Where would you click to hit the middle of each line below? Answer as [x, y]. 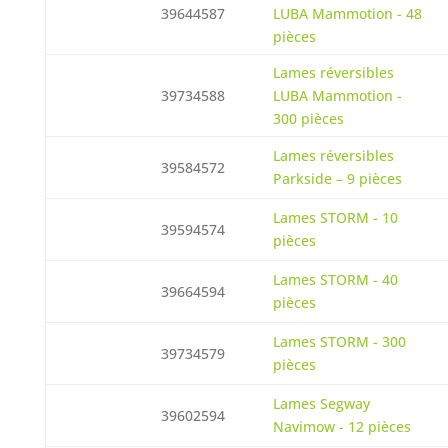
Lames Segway [321, 403]
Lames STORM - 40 [335, 279]
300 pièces [308, 118]
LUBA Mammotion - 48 [347, 13]
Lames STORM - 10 [335, 217]
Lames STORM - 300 [339, 341]
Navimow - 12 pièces [341, 426]
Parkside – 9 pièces [337, 178]
